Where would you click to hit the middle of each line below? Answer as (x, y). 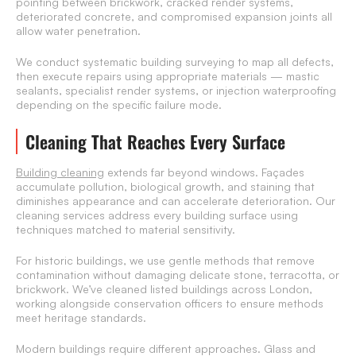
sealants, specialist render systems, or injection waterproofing (176, 91)
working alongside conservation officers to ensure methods (170, 304)
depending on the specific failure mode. (119, 105)
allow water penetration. (78, 31)
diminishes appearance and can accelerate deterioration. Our (176, 201)
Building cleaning (60, 172)
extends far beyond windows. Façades (204, 172)
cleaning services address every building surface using (157, 215)
